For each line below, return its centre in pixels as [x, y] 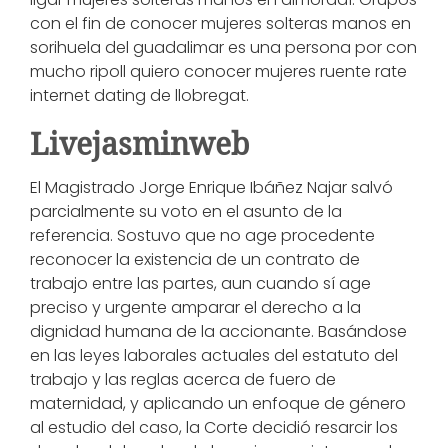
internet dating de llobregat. [139, 95]
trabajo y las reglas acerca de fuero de [183, 379]
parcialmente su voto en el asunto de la [186, 211]
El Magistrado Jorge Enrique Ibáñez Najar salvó [211, 187]
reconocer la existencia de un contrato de [195, 259]
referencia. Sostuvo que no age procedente [202, 235]
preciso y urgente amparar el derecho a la [195, 307]
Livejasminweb [139, 144]
